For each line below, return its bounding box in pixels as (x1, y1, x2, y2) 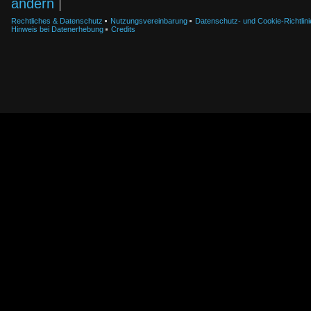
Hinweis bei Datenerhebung (11, 25, 103, 33)
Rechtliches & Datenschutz (11, 17, 103, 25)
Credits (111, 25, 135, 33)
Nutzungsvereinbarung (110, 17, 187, 25)
